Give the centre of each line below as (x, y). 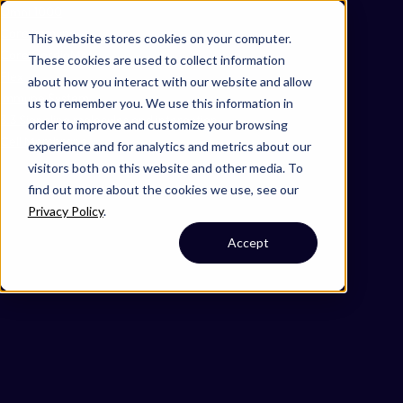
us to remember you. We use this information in (160, 103)
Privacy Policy (65, 210)
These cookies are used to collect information (156, 59)
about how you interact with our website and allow (170, 81)
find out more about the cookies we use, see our (163, 189)
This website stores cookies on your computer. (159, 38)
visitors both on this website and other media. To (165, 167)
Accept (249, 242)
